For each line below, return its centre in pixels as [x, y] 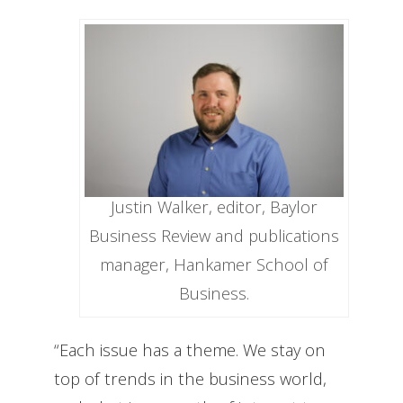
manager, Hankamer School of [214, 264]
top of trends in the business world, [190, 378]
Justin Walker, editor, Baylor [214, 206]
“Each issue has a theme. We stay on [190, 349]
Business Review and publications [214, 235]
